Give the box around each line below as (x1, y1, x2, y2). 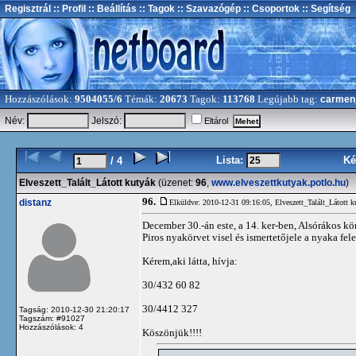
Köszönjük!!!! (142, 327, 202, 339)
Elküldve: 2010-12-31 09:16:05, (169, 198, 275, 207)
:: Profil (51, 3, 86, 14)
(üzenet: (156, 177, 195, 188)
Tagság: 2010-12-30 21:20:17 (19, 305, 130, 314)
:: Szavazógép (177, 3, 241, 14)
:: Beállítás (86, 3, 137, 14)
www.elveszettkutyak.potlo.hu (211, 177, 346, 188)
